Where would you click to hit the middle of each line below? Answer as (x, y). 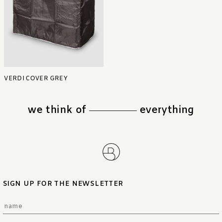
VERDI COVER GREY (36, 79)
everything (165, 111)
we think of (58, 111)
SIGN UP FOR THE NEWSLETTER (63, 184)
